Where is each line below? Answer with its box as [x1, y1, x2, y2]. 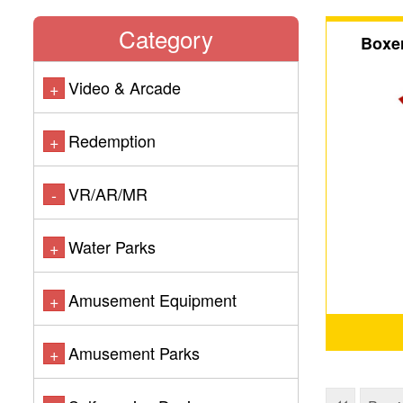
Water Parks [68, 235, 156, 258]
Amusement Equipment [68, 288, 237, 311]
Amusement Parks [68, 341, 200, 364]
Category [119, 22, 213, 55]
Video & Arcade [68, 76, 181, 99]
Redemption [68, 129, 156, 152]
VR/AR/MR [68, 182, 148, 205]
